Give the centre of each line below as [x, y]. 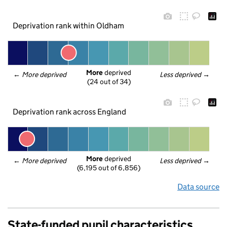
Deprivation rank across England [69, 111]
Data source [198, 187]
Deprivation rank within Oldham [68, 25]
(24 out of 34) [109, 82]
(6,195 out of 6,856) [108, 168]
